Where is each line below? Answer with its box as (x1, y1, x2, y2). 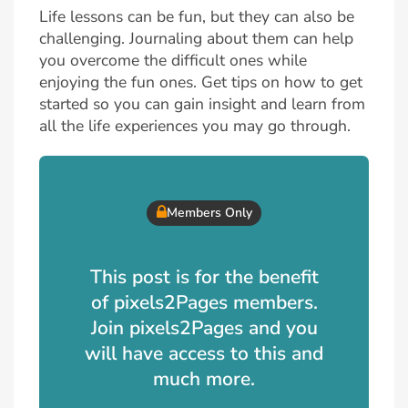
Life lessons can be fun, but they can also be (39, 5, 354, 27)
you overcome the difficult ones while (39, 48, 307, 71)
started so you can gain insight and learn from (39, 92, 365, 115)
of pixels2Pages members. (90, 289, 318, 315)
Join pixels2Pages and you (90, 314, 318, 341)
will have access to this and (85, 340, 323, 366)
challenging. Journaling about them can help (39, 26, 353, 49)
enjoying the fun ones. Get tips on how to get (39, 70, 362, 93)
